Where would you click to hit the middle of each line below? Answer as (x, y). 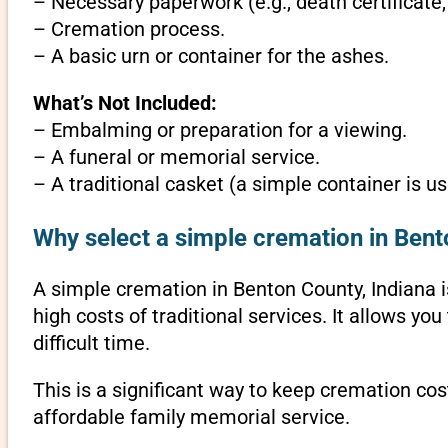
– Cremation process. (128, 29)
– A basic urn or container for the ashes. (210, 56)
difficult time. (91, 343)
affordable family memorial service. (191, 417)
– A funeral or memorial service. (176, 157)
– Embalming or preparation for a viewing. (219, 130)
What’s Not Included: (124, 103)
